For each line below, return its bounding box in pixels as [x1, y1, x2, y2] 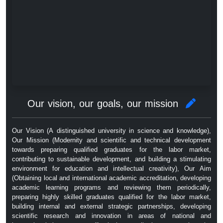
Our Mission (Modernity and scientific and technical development [12, 134, 211, 146]
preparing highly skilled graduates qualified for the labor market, [12, 191, 211, 203]
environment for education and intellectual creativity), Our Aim [12, 162, 211, 175]
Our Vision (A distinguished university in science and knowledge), [12, 124, 211, 137]
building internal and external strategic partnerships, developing [12, 200, 211, 213]
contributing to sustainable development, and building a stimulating [12, 153, 211, 165]
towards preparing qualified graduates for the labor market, [12, 143, 211, 156]
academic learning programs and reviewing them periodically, [12, 181, 211, 194]
